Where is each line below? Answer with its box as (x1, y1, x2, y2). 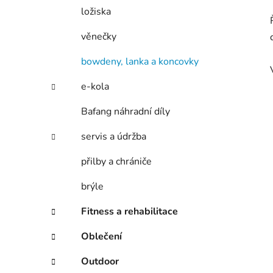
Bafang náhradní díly (81, 105, 170, 119)
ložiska (81, 5, 111, 19)
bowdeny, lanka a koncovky (81, 55, 199, 69)
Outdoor (81, 255, 119, 269)
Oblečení (81, 230, 122, 244)
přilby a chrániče (81, 155, 152, 169)
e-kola (81, 80, 109, 94)
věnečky (81, 30, 116, 44)
